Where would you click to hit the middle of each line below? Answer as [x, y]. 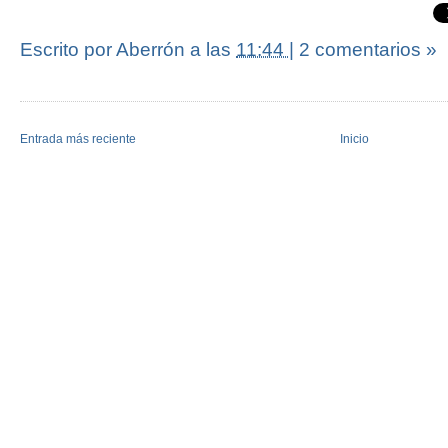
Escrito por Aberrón [105, 49]
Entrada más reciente [78, 138]
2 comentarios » [368, 49]
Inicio [354, 138]
